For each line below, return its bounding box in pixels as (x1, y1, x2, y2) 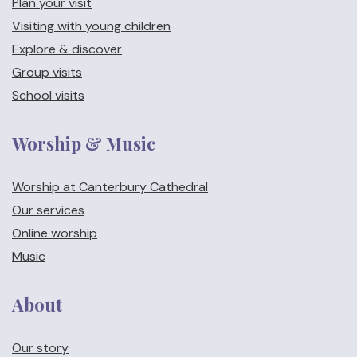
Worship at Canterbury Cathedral (12, 178, 208, 195)
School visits (12, 87, 84, 104)
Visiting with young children (12, 18, 171, 34)
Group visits (12, 64, 82, 80)
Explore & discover (12, 41, 122, 57)
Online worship (12, 225, 97, 241)
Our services (12, 202, 84, 218)
